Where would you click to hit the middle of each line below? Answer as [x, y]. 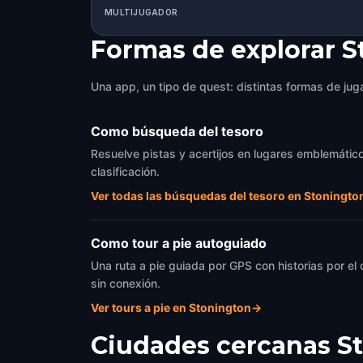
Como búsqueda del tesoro [177, 131]
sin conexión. [126, 283]
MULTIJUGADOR [141, 12]
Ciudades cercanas [211, 346]
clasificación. [125, 171]
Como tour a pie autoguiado [179, 243]
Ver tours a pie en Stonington [171, 307]
